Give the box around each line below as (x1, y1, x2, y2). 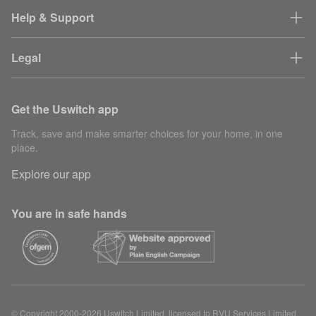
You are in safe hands (11, 205, 127, 222)
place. (11, 140, 38, 155)
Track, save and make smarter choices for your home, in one (11, 126, 283, 141)
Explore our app (11, 166, 91, 183)
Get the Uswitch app (11, 101, 119, 118)
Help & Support (11, 9, 94, 26)
